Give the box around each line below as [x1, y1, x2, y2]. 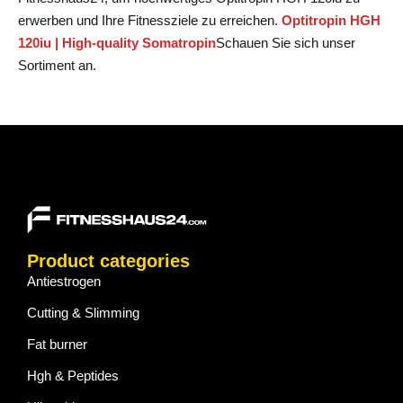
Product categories [27, 251, 190, 272]
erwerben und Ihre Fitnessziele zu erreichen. [18, 13, 282, 29]
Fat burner [27, 336, 87, 353]
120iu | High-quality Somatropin [18, 35, 216, 51]
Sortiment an [18, 58, 93, 74]
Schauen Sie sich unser [216, 35, 355, 51]
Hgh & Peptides [27, 368, 119, 384]
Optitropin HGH [282, 13, 381, 29]
